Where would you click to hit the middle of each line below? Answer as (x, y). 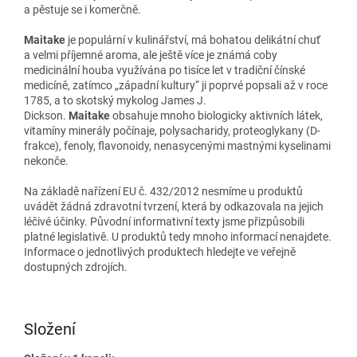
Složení (50, 329)
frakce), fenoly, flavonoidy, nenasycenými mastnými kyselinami (177, 145)
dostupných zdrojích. (76, 267)
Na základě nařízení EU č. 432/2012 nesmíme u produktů (163, 191)
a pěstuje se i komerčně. (82, 9)
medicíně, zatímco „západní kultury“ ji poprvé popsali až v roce (176, 85)
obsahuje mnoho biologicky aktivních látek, (218, 115)
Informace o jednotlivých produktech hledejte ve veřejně (160, 251)
